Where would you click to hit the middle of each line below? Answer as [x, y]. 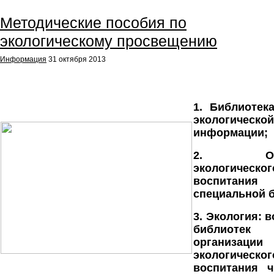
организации [228, 242]
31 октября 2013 [77, 59]
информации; [231, 133]
